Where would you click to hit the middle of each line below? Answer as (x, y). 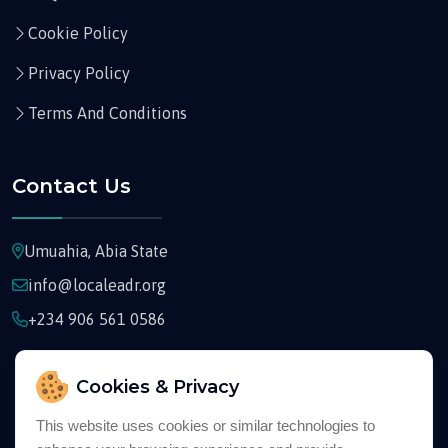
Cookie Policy (78, 33)
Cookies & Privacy (157, 386)
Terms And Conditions (107, 113)
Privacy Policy (79, 73)
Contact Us (71, 186)
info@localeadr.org (97, 285)
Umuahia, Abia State (96, 251)
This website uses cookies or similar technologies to (205, 425)
